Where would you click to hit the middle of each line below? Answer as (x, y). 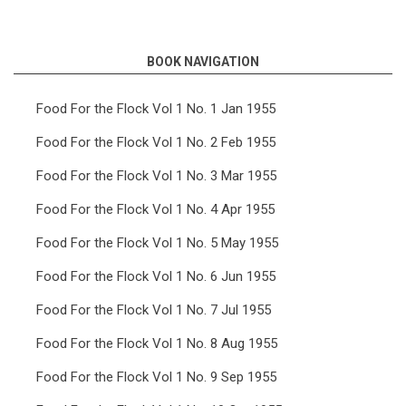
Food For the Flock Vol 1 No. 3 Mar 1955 (156, 176)
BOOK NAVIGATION (203, 62)
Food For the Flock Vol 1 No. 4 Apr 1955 (155, 209)
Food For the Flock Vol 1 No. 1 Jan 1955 (156, 109)
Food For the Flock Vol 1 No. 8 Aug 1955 (157, 343)
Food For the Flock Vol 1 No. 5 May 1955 (157, 243)
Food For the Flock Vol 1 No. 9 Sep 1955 (156, 377)
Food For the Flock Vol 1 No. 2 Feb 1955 (156, 142)
